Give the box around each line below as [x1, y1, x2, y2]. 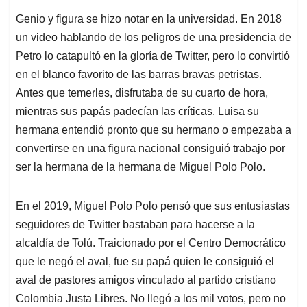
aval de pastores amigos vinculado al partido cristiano [16, 274, 276, 286]
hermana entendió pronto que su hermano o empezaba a [16, 124, 291, 136]
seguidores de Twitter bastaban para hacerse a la [16, 219, 255, 231]
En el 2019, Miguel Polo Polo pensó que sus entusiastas [16, 200, 290, 212]
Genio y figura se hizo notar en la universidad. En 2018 [16, 13, 282, 25]
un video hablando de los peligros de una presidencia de [16, 32, 291, 44]
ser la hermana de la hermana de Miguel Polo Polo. [16, 161, 265, 173]
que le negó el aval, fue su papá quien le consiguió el [16, 256, 274, 268]
